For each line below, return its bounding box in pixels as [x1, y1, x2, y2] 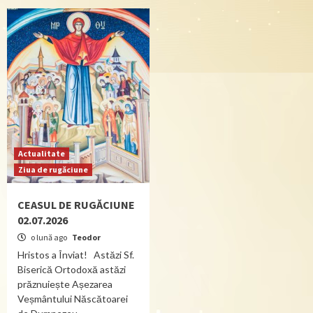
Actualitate [18, 148, 65, 159]
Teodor [72, 232, 101, 242]
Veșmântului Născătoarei [17, 293, 128, 305]
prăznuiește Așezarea [17, 278, 112, 290]
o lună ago [29, 232, 68, 242]
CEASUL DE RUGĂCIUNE [17, 198, 135, 212]
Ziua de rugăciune [18, 164, 88, 175]
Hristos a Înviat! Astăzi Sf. [17, 249, 134, 261]
